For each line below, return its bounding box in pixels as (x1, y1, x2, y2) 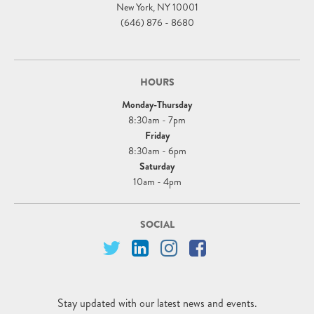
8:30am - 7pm (128, 112, 186, 127)
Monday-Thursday (122, 97, 192, 111)
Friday (144, 128, 170, 142)
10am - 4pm (132, 174, 182, 189)
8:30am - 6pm (128, 143, 186, 158)
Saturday (139, 158, 175, 173)
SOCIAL (139, 217, 175, 231)
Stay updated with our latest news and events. (57, 294, 257, 311)
